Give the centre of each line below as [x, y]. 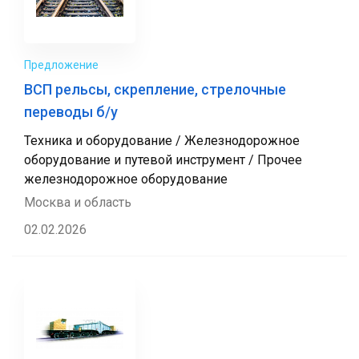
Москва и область [78, 202]
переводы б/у [71, 112]
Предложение [61, 65]
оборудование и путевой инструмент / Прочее [163, 160]
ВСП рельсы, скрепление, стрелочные [155, 89]
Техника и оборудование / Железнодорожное [162, 141]
